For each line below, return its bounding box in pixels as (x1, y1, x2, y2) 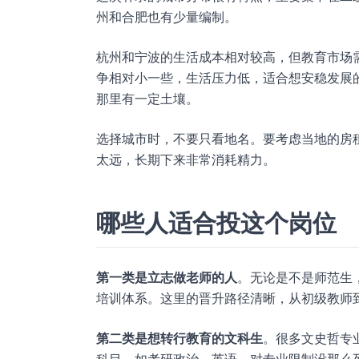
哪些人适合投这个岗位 (96, 208, 337, 237)
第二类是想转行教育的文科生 (96, 330, 263, 346)
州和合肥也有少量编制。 (96, 9, 237, 25)
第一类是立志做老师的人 (96, 269, 237, 285)
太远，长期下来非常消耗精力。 (96, 151, 276, 167)
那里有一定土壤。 (96, 91, 199, 107)
